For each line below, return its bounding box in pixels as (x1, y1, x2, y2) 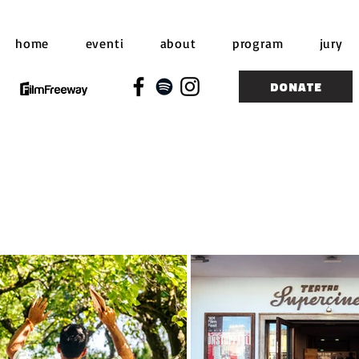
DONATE (269, 77, 323, 96)
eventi (85, 35, 124, 51)
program (232, 35, 284, 51)
